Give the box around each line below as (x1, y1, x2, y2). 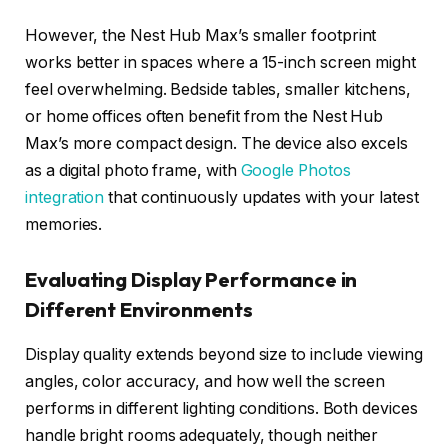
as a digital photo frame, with (25, 160, 241, 180)
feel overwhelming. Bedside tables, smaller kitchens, (25, 79, 411, 99)
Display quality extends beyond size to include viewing (25, 344, 423, 364)
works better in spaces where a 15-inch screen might (25, 52, 416, 72)
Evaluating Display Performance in (25, 267, 358, 293)
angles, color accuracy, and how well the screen (25, 371, 386, 391)
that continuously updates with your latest (104, 187, 419, 207)
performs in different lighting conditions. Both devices (25, 398, 418, 418)
